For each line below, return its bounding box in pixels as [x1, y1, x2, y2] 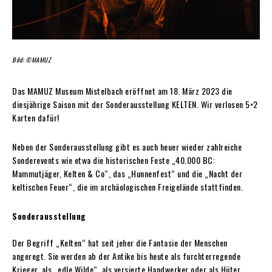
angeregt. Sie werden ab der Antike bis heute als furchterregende [12, 249, 240, 262]
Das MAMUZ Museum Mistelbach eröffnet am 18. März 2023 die [12, 84, 233, 97]
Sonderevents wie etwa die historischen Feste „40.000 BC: [12, 153, 215, 166]
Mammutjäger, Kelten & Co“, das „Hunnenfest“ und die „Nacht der [12, 166, 242, 180]
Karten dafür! [12, 110, 59, 124]
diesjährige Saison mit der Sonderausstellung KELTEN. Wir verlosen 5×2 [12, 97, 258, 110]
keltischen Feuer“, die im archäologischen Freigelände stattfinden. [12, 180, 243, 193]
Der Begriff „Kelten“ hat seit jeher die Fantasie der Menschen [12, 236, 228, 249]
